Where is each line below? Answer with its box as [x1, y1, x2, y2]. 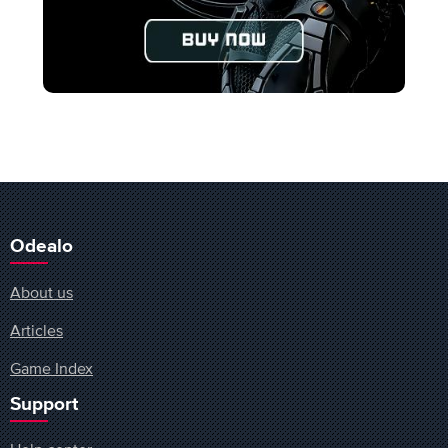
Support [10, 394, 78, 414]
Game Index [10, 359, 93, 378]
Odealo [10, 237, 73, 257]
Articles [10, 321, 63, 340]
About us [10, 282, 73, 301]
